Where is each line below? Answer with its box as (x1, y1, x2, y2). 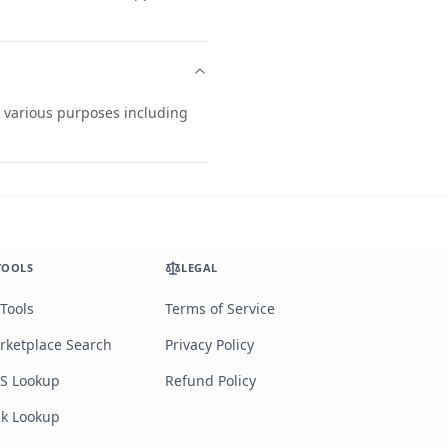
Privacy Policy (165, 335, 255, 354)
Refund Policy (165, 371, 257, 390)
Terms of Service (165, 299, 276, 318)
